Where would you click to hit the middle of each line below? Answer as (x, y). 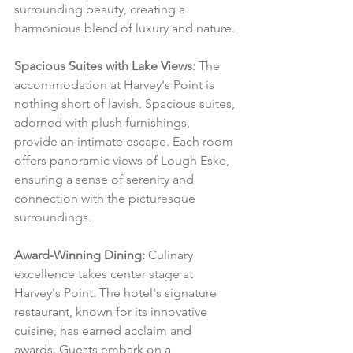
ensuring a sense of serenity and (106, 180)
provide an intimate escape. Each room (125, 142)
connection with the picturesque (106, 199)
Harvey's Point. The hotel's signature (117, 293)
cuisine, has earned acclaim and (104, 331)
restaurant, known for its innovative (112, 312)
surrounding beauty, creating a (101, 9)
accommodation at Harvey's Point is (116, 85)
